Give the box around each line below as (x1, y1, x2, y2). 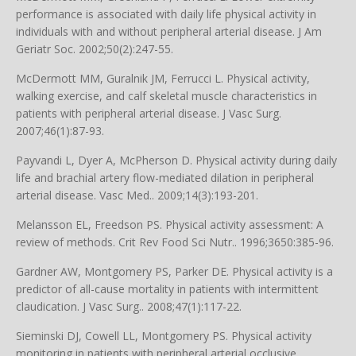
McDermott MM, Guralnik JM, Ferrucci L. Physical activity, (16, 71, 310, 86)
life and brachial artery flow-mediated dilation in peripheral (16, 170, 314, 185)
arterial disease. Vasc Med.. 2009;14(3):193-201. (16, 188, 258, 203)
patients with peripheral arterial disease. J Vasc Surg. (16, 106, 281, 121)
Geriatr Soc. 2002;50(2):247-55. (16, 41, 173, 56)
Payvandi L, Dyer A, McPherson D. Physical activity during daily (16, 153, 337, 168)
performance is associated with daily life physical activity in (16, 6, 316, 21)
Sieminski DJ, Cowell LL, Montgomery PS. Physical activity (16, 328, 311, 343)
